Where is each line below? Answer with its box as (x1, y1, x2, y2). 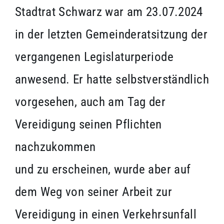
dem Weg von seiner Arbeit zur (15, 184, 172, 199)
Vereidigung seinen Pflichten (15, 117, 162, 132)
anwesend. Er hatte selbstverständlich (15, 72, 209, 87)
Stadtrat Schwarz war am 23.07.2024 (15, 4, 203, 19)
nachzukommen (15, 139, 96, 154)
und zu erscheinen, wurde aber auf (15, 162, 191, 177)
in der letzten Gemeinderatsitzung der (15, 27, 207, 42)
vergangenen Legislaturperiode (15, 49, 173, 64)
